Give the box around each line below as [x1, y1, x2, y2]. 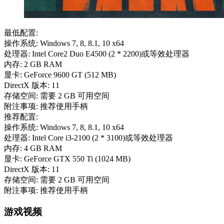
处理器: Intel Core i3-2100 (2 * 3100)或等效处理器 [4, 133, 173, 142]
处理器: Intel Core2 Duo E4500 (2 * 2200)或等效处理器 [4, 49, 189, 58]
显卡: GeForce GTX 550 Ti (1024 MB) [4, 154, 130, 163]
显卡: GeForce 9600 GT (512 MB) [4, 70, 116, 79]
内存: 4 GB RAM [4, 144, 62, 153]
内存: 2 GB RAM [4, 60, 62, 69]
